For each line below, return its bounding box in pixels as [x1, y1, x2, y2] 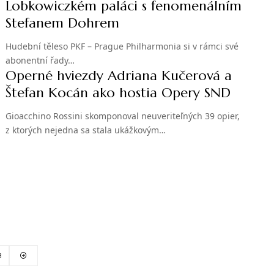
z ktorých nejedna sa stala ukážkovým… [6, 124, 166, 136]
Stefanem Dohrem [6, 15, 120, 32]
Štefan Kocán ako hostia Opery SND [6, 84, 231, 102]
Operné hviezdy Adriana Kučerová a [6, 67, 232, 84]
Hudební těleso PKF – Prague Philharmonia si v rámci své [6, 40, 239, 53]
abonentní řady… [6, 54, 75, 67]
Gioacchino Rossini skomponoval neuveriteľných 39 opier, [6, 110, 240, 122]
